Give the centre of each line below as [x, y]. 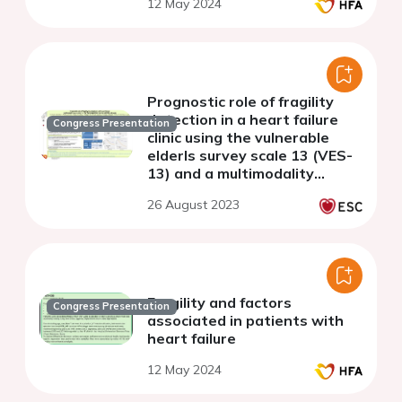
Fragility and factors [219, 302]
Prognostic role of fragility [240, 101]
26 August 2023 [193, 204]
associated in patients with [245, 320]
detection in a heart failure [243, 119]
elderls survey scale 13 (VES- [250, 155]
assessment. [193, 191]
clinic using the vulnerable [238, 137]
